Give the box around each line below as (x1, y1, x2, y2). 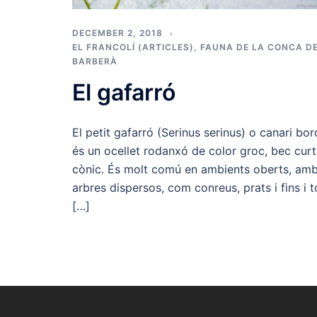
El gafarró (72, 78, 175, 106)
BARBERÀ (72, 55, 117, 67)
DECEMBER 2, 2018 (72, 27, 163, 38)
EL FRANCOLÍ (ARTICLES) (72, 41, 194, 52)
